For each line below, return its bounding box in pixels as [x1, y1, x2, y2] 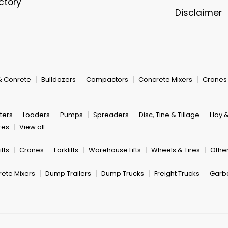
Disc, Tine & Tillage [139, 110, 199, 120]
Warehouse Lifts [89, 145, 141, 155]
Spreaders [93, 110, 129, 120]
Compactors [86, 75, 128, 85]
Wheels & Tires [151, 145, 200, 155]
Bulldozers [41, 75, 76, 85]
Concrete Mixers [138, 75, 192, 85]
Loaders [23, 110, 50, 120]
